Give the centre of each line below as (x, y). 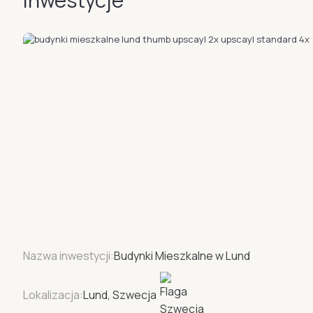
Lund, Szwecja (120, 294)
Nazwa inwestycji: (68, 256)
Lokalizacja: (53, 294)
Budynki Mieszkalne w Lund (182, 256)
